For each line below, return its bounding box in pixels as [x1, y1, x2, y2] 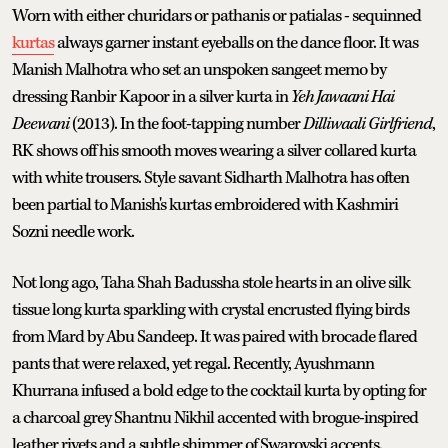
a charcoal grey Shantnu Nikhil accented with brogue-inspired [12, 406, 418, 429]
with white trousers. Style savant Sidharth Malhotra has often [12, 166, 409, 189]
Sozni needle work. [12, 220, 134, 243]
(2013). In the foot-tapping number [72, 112, 303, 135]
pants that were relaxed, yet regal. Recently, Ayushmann [12, 352, 374, 375]
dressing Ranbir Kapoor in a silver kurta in [12, 85, 291, 108]
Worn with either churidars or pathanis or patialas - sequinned [12, 4, 421, 27]
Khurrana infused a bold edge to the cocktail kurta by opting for [12, 379, 426, 402]
